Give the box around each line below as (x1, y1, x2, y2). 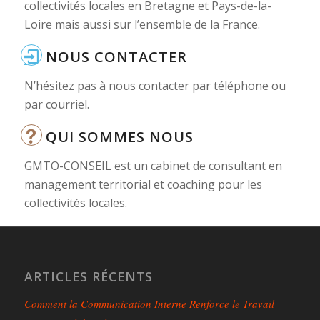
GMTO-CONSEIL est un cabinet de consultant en (24, 158, 282, 174)
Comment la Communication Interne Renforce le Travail (24, 296, 274, 311)
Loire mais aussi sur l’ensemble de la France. (24, 16, 260, 33)
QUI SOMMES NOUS (45, 127, 194, 147)
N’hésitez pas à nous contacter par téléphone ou (24, 78, 286, 94)
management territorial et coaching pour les (24, 176, 262, 193)
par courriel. (24, 96, 89, 113)
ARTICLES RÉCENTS (24, 268, 153, 286)
